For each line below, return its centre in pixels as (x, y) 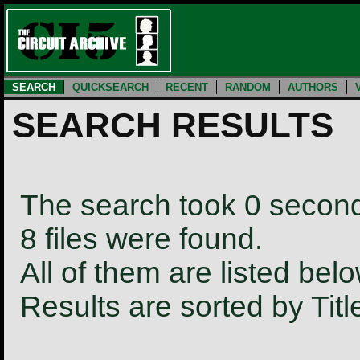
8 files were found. (141, 239)
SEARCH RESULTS (173, 125)
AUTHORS (313, 87)
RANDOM (248, 87)
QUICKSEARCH (110, 87)
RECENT (187, 87)
